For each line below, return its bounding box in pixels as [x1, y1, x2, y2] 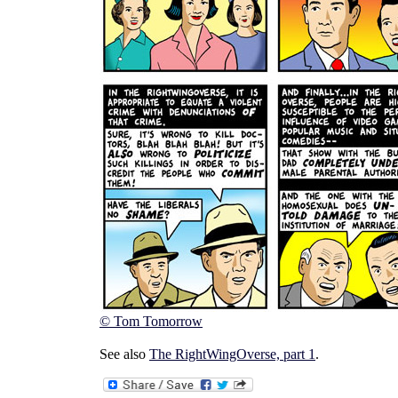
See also [99, 346, 149, 362]
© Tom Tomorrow [99, 313, 203, 329]
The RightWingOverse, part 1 [149, 346, 315, 362]
